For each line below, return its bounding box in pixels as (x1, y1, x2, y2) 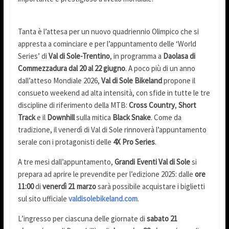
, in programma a (109, 51, 163, 61)
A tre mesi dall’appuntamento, (17, 157, 114, 167)
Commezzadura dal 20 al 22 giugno (17, 63, 125, 74)
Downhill (47, 112, 75, 123)
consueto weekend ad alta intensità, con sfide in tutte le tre (17, 88, 210, 98)
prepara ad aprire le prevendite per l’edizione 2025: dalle (17, 169, 195, 179)
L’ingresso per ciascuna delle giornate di (17, 214, 147, 224)
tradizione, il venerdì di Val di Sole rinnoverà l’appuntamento (17, 125, 207, 135)
